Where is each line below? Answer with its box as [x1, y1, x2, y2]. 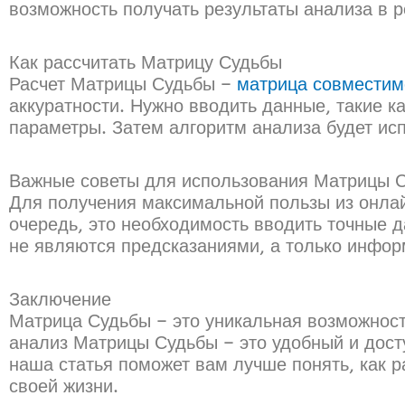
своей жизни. [9, 375, 118, 397]
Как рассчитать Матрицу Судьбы [9, 52, 282, 73]
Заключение [9, 288, 111, 310]
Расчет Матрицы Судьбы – [9, 73, 237, 95]
